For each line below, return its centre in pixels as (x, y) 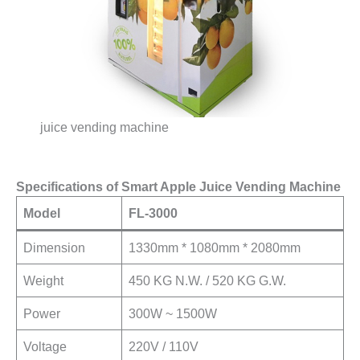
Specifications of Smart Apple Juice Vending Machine (178, 187)
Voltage (45, 347)
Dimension (55, 248)
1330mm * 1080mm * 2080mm (215, 248)
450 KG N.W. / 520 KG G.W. (208, 281)
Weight (44, 281)
